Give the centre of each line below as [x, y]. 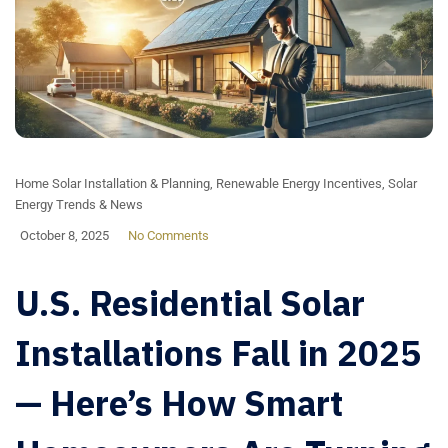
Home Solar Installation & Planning [112, 184]
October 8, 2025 [64, 236]
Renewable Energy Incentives [299, 184]
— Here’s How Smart [179, 403]
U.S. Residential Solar [190, 303]
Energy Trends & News [79, 205]
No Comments [168, 236]
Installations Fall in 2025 [218, 353]
